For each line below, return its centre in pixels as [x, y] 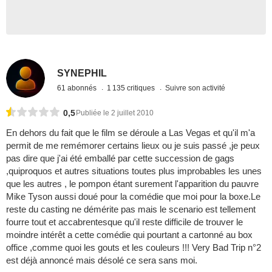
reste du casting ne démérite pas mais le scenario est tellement [131, 209]
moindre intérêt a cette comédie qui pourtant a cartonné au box [129, 235]
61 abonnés [78, 88]
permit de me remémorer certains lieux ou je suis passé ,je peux [133, 146]
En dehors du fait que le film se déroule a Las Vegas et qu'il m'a [131, 133]
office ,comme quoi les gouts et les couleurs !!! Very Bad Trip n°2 [134, 248]
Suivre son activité [195, 88]
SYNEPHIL [82, 73]
